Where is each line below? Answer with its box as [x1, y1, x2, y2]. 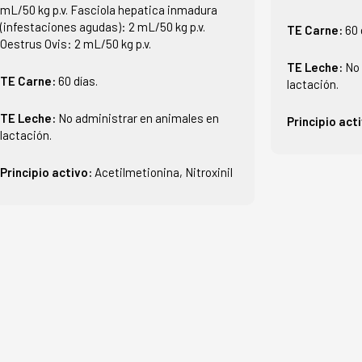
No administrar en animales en [57, 110, 219, 125]
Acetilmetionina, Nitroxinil [94, 164, 233, 179]
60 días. [57, 73, 98, 88]
